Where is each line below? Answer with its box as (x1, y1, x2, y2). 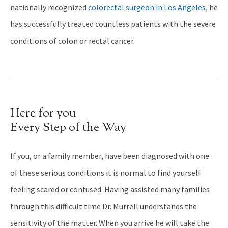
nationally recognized (10, 2, 88, 13)
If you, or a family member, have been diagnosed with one (10, 151, 209, 161)
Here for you (10, 105, 76, 123)
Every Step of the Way (10, 119, 126, 137)
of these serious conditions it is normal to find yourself (10, 167, 201, 178)
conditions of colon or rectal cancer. (10, 36, 135, 46)
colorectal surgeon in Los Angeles (88, 2, 206, 13)
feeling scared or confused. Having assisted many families (10, 184, 210, 195)
